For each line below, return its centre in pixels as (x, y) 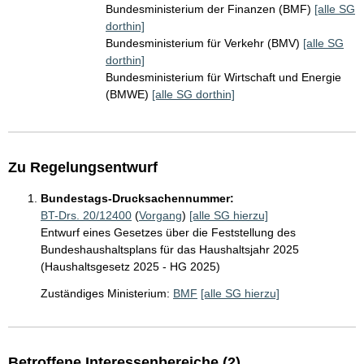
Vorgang (160, 215)
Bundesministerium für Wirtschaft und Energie (223, 77)
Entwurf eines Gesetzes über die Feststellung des (168, 232)
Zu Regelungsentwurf (83, 167)
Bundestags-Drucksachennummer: (137, 198)
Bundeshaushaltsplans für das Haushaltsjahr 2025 (170, 249)
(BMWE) (129, 94)
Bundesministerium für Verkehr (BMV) (204, 43)
